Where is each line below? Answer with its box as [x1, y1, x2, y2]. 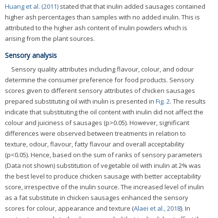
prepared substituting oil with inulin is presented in [5, 97, 156, 106]
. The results [170, 97, 206, 106]
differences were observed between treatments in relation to [5, 129, 186, 138]
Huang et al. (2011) [5, 1, 58, 11]
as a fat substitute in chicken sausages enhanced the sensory [5, 193, 188, 202]
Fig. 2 [156, 97, 170, 106]
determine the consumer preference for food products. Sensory [5, 75, 194, 85]
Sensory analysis [5, 50, 57, 60]
